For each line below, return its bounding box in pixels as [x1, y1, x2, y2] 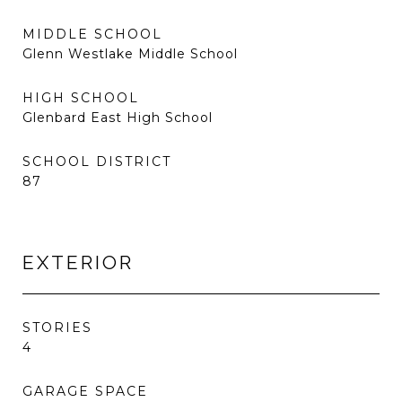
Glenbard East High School [22, 109, 213, 126]
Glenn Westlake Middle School [22, 46, 238, 62]
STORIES [22, 319, 92, 336]
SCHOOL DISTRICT [22, 153, 171, 170]
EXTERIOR [22, 251, 134, 274]
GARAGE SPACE [22, 383, 148, 399]
